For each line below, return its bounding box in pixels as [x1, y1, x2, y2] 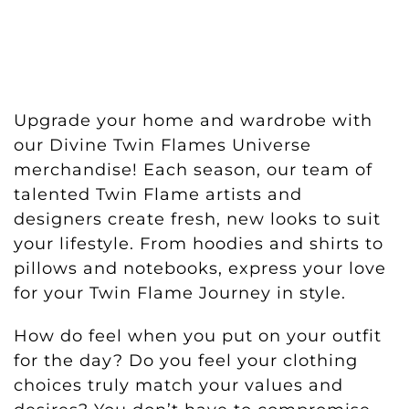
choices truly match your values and [14, 375, 343, 396]
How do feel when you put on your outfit [14, 326, 382, 347]
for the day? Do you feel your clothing [14, 351, 358, 372]
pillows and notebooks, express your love [14, 258, 386, 279]
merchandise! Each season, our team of [14, 160, 372, 181]
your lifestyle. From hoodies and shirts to [14, 234, 383, 255]
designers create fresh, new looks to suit [14, 209, 381, 230]
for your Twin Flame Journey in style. [14, 283, 346, 304]
